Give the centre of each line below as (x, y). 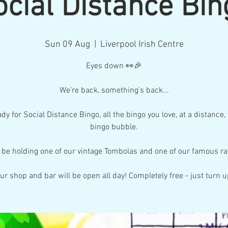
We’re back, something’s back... (114, 91)
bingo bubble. (114, 127)
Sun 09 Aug (67, 45)
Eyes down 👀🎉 (114, 66)
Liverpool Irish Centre (142, 45)
